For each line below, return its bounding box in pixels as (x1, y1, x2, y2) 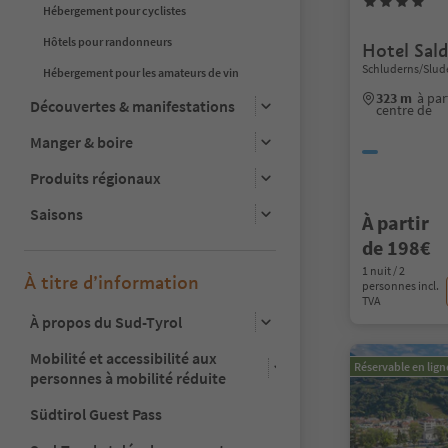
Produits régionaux (30, 167, 161, 188)
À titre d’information (24, 270, 199, 294)
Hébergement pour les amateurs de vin (43, 64, 239, 80)
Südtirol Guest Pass (30, 403, 162, 424)
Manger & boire (30, 131, 133, 152)
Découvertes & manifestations (30, 95, 235, 116)
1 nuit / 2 (362, 263, 405, 278)
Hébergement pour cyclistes (43, 2, 186, 18)
